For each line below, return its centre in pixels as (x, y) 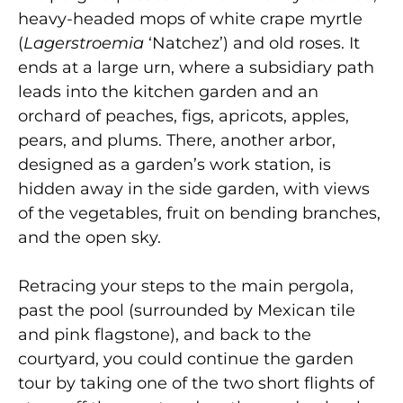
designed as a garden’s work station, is (175, 165)
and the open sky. (90, 238)
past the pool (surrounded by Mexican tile (187, 311)
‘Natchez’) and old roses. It (252, 44)
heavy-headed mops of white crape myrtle (190, 19)
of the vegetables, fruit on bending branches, (199, 214)
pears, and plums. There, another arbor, (177, 141)
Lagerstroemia (84, 44)
